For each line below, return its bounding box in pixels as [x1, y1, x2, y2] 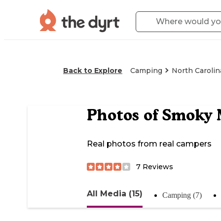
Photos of [87, 106, 162, 125]
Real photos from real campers [87, 139, 212, 149]
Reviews [141, 162, 173, 171]
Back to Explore [63, 66, 122, 75]
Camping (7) [162, 190, 202, 199]
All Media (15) [87, 188, 143, 198]
